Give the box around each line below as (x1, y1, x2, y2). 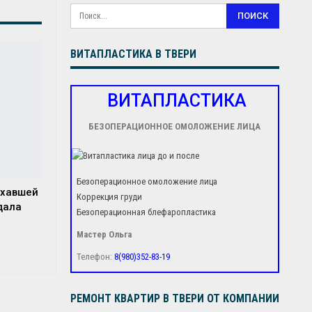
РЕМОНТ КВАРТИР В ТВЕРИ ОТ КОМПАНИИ (70, 292, 279, 305)
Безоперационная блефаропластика (76, 207, 216, 217)
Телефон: (76, 251, 114, 262)
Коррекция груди (76, 192, 142, 202)
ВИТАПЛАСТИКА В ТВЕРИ (70, 47, 196, 61)
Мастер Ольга (76, 229, 132, 240)
